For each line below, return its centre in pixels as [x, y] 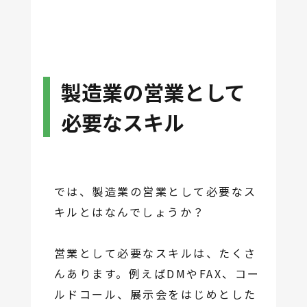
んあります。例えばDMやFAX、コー [157, 274]
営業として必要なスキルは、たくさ [155, 253]
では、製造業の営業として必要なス [155, 192]
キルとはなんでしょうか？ [130, 212]
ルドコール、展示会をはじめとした [155, 294]
